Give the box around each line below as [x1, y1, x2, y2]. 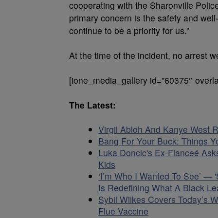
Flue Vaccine [98, 205, 148, 217]
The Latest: [69, 99, 116, 111]
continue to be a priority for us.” [69, 24, 189, 36]
